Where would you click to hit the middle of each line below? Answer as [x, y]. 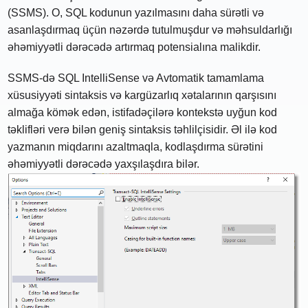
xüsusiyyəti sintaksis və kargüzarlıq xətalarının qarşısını [142, 95]
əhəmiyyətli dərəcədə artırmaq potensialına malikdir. [134, 47]
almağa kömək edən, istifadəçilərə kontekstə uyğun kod [143, 112]
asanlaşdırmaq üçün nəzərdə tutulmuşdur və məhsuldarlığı [150, 30]
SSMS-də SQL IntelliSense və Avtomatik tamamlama [136, 78]
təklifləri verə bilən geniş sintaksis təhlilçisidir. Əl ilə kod [143, 129]
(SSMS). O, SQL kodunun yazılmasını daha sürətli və [136, 12]
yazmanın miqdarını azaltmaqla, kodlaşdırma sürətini [136, 146]
